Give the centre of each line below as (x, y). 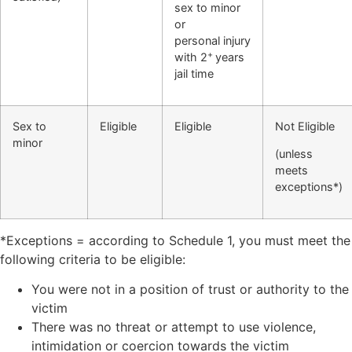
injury (237, 41)
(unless (294, 154)
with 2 (191, 57)
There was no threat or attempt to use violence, (174, 327)
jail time (194, 74)
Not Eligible (305, 126)
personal (197, 41)
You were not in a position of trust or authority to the (190, 289)
